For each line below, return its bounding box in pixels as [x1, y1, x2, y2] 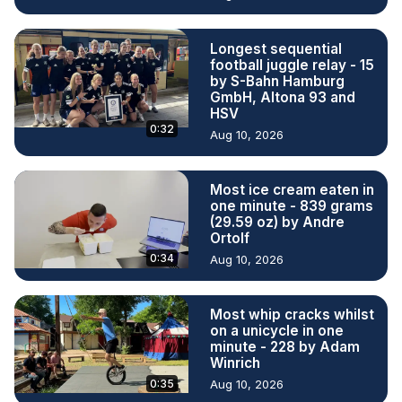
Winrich [210, 354, 260, 372]
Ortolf [210, 230, 249, 248]
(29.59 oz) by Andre [210, 214, 345, 232]
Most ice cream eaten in [210, 181, 374, 199]
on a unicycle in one [210, 322, 344, 340]
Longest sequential [210, 40, 342, 58]
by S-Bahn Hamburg [210, 73, 345, 91]
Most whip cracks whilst [210, 306, 374, 324]
